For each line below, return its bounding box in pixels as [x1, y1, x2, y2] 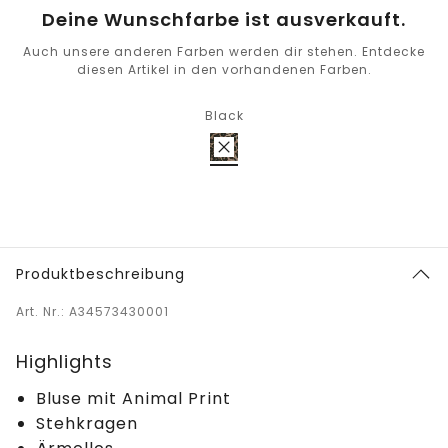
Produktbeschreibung [16, 263, 185, 284]
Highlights [16, 348, 113, 374]
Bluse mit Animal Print [36, 386, 231, 410]
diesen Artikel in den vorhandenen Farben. [76, 60, 372, 78]
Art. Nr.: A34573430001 [16, 302, 169, 320]
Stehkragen [36, 411, 138, 435]
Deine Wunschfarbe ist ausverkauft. [42, 6, 406, 32]
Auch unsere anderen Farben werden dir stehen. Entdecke [23, 42, 425, 60]
